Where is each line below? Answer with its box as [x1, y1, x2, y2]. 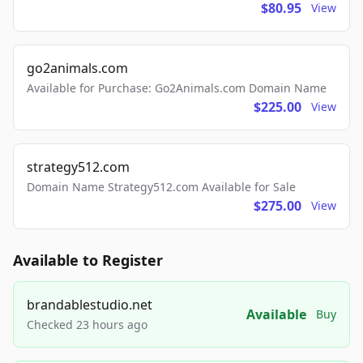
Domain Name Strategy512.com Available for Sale [27, 179, 296, 195]
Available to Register [13, 250, 163, 271]
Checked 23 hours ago [27, 317, 147, 333]
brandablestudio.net [27, 296, 152, 314]
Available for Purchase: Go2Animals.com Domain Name [27, 80, 327, 96]
